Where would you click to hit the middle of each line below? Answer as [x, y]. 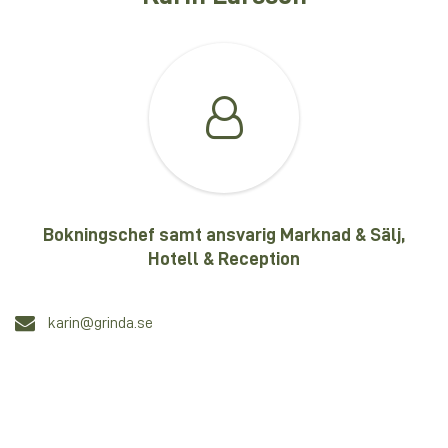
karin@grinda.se [100, 323]
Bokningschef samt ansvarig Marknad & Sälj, [224, 234]
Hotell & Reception [224, 258]
